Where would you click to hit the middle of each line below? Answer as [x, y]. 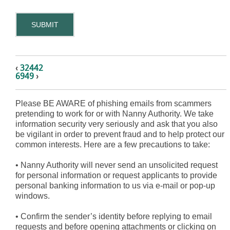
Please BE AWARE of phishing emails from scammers [113, 104]
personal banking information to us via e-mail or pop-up [115, 186]
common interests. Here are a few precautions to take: [113, 145]
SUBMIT [45, 25]
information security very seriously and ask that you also [117, 124]
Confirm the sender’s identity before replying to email [115, 217]
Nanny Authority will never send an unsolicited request [118, 165]
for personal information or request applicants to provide [116, 176]
